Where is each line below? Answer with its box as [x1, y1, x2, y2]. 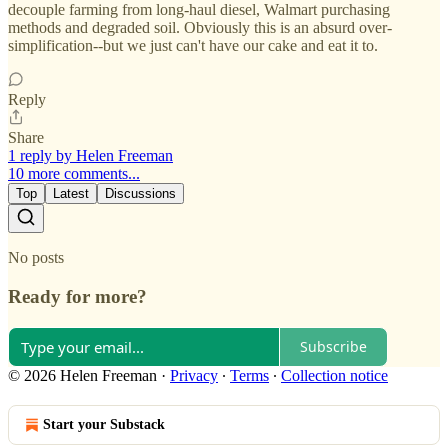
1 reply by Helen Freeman [8, 147, 173, 165]
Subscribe [300, 337, 367, 357]
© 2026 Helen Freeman [8, 366, 157, 384]
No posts [8, 249, 64, 267]
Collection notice [281, 366, 388, 384]
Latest [53, 186, 89, 202]
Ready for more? [8, 285, 147, 307]
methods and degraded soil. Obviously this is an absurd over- [8, 19, 392, 37]
